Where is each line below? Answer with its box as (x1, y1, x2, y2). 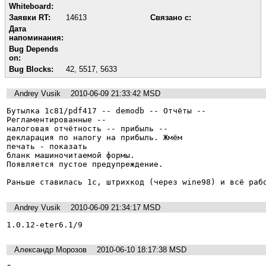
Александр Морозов (14, 245, 87, 255)
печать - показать (7, 142, 87, 151)
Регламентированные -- (7, 115, 106, 125)
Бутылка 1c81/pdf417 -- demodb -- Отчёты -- (7, 106, 206, 116)
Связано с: (150, 12, 191, 22)
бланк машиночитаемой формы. (7, 151, 135, 160)
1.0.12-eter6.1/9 (7, 220, 83, 229)
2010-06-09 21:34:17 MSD (71, 202, 160, 212)
